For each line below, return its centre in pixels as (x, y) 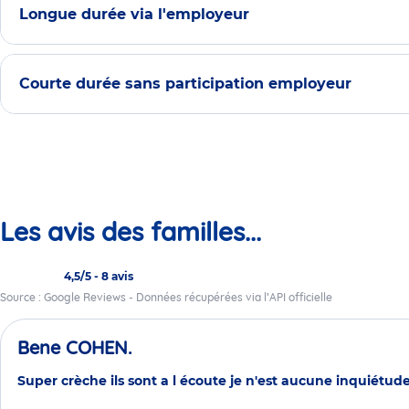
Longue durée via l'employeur (134, 14)
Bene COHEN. (74, 348)
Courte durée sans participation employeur (185, 84)
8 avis (117, 277)
